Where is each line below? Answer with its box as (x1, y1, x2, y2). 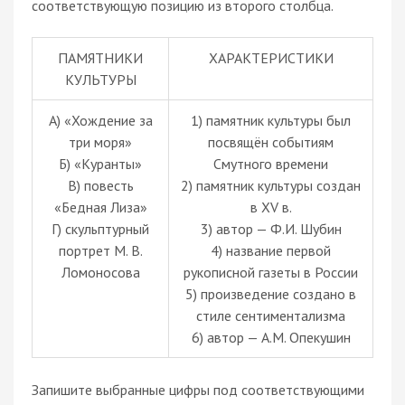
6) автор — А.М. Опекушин (191, 327, 351, 346)
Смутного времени (213, 154, 328, 173)
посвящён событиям (208, 132, 334, 151)
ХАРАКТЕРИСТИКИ (208, 48, 334, 67)
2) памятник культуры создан (181, 175, 361, 194)
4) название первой (211, 240, 331, 259)
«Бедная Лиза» (53, 197, 147, 216)
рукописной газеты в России (184, 262, 358, 281)
